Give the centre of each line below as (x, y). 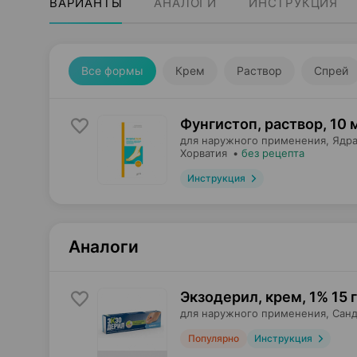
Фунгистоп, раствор (251, 124)
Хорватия (204, 153)
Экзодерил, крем (241, 297)
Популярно (214, 338)
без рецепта (273, 153)
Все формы (112, 71)
